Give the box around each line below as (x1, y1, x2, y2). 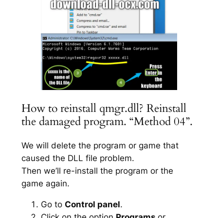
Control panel (64, 199, 120, 209)
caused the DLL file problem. (21, 153, 134, 163)
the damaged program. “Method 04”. (21, 113, 193, 129)
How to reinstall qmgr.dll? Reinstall (21, 100, 186, 116)
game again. (21, 178, 70, 188)
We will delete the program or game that (21, 140, 179, 150)
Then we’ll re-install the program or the (21, 165, 173, 176)
